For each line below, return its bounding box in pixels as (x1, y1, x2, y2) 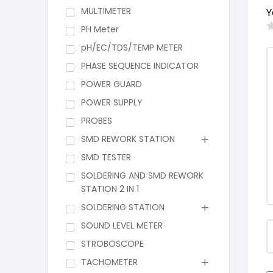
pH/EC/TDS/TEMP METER (80, 41, 183, 54)
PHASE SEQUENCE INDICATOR (80, 60, 199, 73)
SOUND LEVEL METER (80, 219, 163, 232)
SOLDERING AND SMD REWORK (80, 169, 204, 182)
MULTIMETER (80, 5, 131, 18)
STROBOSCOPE (80, 238, 144, 250)
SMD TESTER (80, 151, 131, 164)
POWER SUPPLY (80, 96, 143, 109)
